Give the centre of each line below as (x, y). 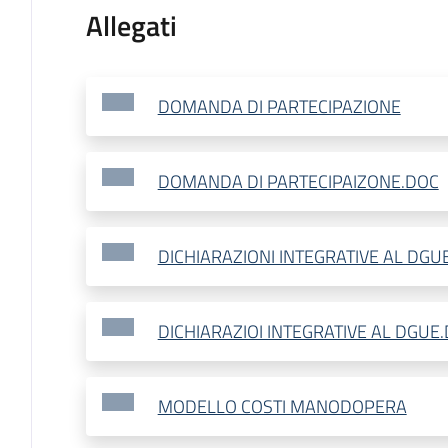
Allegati (131, 26)
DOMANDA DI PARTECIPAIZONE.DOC (298, 182)
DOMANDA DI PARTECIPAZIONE (279, 107)
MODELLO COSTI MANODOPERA (282, 407)
